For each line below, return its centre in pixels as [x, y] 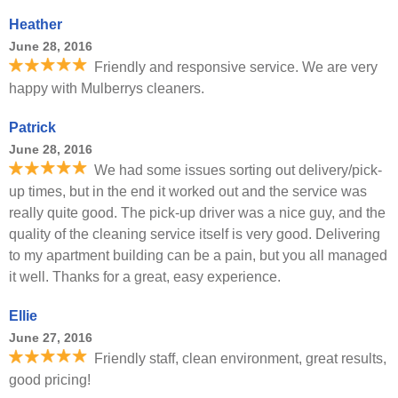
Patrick [32, 127]
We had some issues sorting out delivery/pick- [238, 170]
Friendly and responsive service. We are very [236, 67]
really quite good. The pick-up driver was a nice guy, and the [197, 213]
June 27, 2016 [51, 338]
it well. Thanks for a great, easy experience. [145, 277]
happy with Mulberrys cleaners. [107, 88]
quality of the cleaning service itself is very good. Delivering [195, 234]
